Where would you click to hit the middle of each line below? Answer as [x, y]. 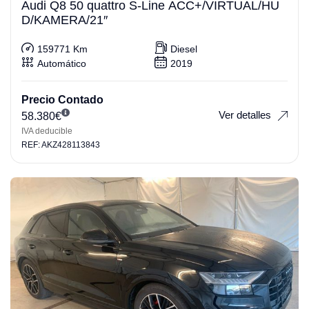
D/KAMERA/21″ [64, 20]
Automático [62, 63]
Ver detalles [245, 114]
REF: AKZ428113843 [61, 145]
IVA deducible [47, 131]
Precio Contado [62, 100]
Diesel [184, 49]
